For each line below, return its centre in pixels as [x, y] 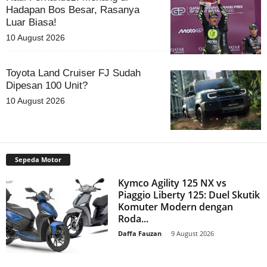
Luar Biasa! [31, 23]
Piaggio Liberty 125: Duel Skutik [189, 195]
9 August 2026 [193, 234]
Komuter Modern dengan [176, 207]
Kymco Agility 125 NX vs [173, 183]
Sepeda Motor [38, 160]
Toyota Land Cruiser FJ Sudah [73, 73]
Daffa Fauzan [140, 234]
